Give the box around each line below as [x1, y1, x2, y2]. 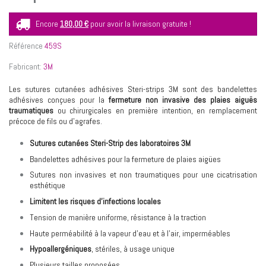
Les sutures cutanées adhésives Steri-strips [9, 84, 169, 95]
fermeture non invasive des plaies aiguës [109, 94, 257, 106]
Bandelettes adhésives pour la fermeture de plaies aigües [30, 153, 221, 164]
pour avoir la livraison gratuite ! [88, 18, 191, 30]
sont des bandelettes [178, 84, 257, 95]
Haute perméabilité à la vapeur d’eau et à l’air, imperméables [30, 227, 230, 239]
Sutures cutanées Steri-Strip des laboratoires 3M [30, 137, 191, 148]
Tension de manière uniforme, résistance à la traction [30, 211, 206, 223]
